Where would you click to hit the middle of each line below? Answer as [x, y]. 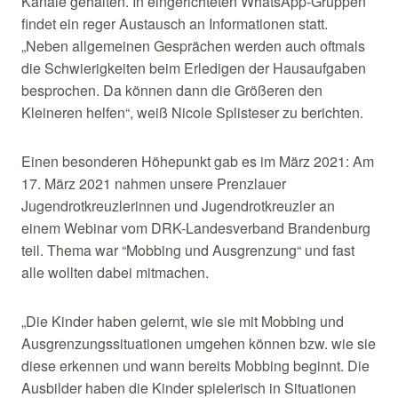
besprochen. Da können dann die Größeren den [171, 91]
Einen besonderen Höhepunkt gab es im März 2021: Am [197, 162]
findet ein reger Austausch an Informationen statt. [174, 24]
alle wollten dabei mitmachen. [115, 273]
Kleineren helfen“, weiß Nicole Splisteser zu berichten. [192, 113]
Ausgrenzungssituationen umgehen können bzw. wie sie [198, 344]
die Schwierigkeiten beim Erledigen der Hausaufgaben [193, 68]
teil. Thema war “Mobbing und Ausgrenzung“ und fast [187, 251]
